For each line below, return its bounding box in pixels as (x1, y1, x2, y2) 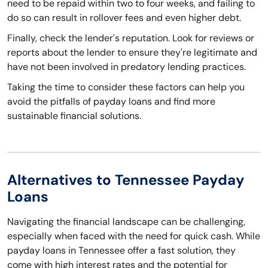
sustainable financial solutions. (7, 109, 141, 123)
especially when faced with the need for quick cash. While (7, 230, 260, 243)
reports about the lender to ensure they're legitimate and (7, 46, 257, 59)
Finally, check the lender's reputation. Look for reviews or (7, 32, 254, 45)
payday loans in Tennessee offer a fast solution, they (7, 244, 236, 257)
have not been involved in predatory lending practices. (7, 60, 246, 74)
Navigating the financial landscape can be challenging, (7, 215, 245, 229)
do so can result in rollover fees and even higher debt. (7, 11, 241, 25)
